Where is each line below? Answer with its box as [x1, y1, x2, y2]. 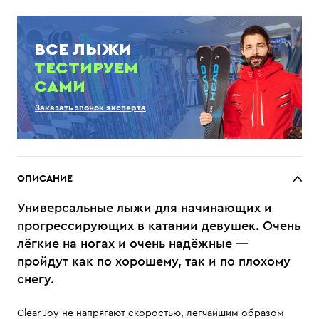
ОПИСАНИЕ [17, 174, 73, 184]
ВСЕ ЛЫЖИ [34, 41, 132, 59]
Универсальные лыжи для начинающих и [17, 202, 272, 215]
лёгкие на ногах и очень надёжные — [17, 237, 249, 251]
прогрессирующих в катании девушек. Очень [17, 219, 300, 233]
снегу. [17, 273, 54, 286]
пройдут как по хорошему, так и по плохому [17, 255, 291, 268]
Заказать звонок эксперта [35, 103, 146, 113]
